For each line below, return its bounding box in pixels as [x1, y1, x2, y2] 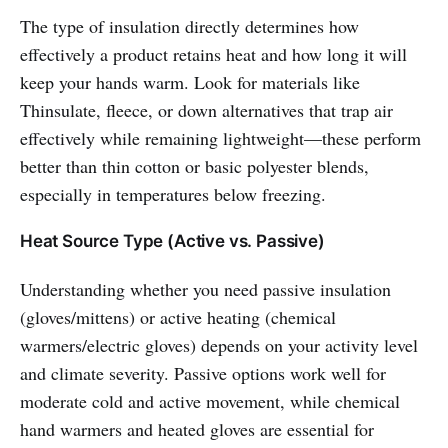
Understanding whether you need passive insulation [20, 277, 391, 302]
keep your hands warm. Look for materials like [20, 70, 360, 95]
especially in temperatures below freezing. [20, 182, 326, 207]
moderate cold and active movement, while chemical [20, 389, 400, 414]
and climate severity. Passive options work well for [20, 361, 386, 386]
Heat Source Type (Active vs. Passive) [20, 231, 325, 252]
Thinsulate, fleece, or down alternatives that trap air [20, 98, 393, 123]
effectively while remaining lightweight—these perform [20, 126, 421, 151]
